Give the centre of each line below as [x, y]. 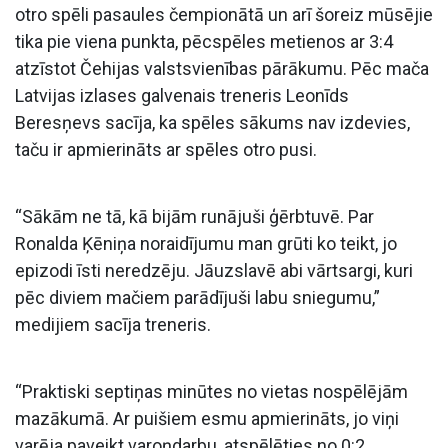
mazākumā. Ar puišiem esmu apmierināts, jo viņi [207, 418]
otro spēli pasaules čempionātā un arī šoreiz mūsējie [224, 14]
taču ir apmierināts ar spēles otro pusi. [166, 149]
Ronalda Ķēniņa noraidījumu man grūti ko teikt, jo [206, 243]
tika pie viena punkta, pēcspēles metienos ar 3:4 [204, 41]
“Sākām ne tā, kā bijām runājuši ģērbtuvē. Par [194, 216]
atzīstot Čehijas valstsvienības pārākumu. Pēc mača [222, 68]
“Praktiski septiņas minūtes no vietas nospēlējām [211, 391]
